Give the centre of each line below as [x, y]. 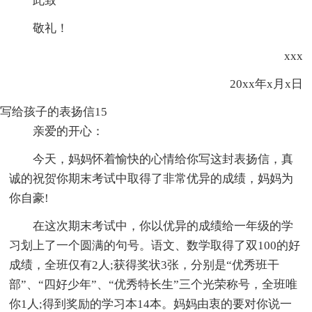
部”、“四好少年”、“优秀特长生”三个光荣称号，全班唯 [154, 284]
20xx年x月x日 [254, 84]
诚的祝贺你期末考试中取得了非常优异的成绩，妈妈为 [151, 178]
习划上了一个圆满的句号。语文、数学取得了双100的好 [155, 245]
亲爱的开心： [69, 131]
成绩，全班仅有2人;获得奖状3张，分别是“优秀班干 [145, 265]
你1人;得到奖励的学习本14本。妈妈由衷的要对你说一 [151, 304]
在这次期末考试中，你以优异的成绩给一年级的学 [163, 226]
